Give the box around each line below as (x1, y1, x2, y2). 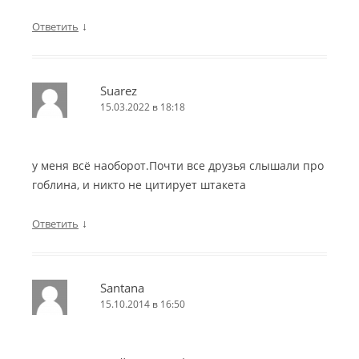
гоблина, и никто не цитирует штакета (32, 177, 246, 193)
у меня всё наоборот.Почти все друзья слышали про (32, 158, 324, 174)
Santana (100, 280, 144, 296)
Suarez (100, 83, 137, 99)
